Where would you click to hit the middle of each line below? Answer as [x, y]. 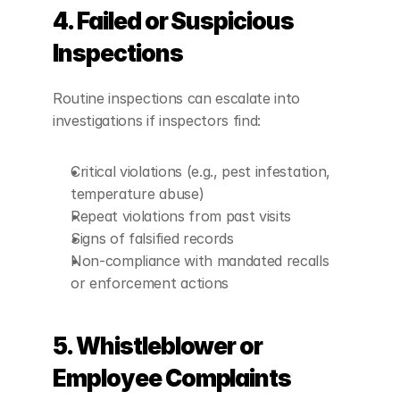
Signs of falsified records [152, 238]
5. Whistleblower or [158, 346]
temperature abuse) [137, 194]
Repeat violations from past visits [181, 216]
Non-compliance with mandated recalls [200, 261]
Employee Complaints [172, 378]
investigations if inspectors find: [157, 121]
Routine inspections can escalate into [177, 98]
